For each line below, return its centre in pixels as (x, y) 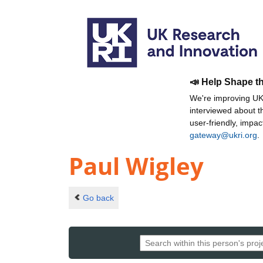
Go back (98, 198)
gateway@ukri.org (223, 135)
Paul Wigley (136, 166)
